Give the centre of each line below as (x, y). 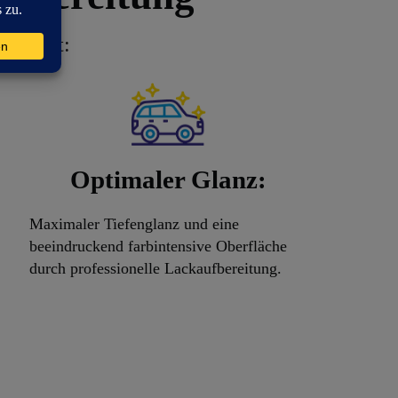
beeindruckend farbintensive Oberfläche (158, 247)
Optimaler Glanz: (168, 180)
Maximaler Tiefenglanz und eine (134, 224)
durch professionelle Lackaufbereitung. (155, 269)
